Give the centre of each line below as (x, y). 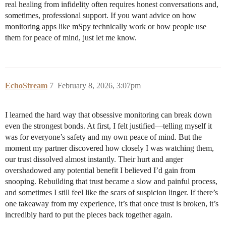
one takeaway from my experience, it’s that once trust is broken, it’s (112, 204)
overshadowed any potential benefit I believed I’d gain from (100, 171)
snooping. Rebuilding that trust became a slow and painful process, (111, 182)
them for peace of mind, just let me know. (71, 38)
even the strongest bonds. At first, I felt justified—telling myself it (108, 126)
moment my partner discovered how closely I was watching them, (109, 148)
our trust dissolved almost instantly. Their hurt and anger (94, 159)
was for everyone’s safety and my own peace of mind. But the (103, 137)
